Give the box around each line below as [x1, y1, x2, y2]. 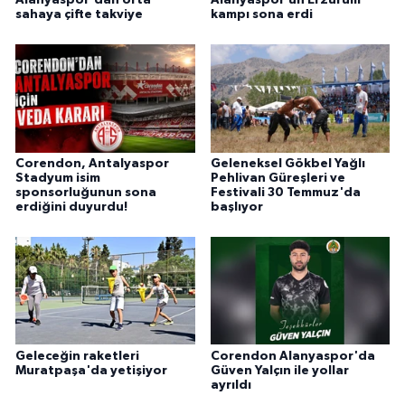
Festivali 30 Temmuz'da [210, 185, 361, 199]
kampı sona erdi [210, 7, 313, 21]
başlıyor [210, 200, 263, 213]
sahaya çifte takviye [15, 7, 143, 21]
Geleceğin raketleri [15, 349, 139, 363]
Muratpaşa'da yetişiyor [15, 363, 167, 377]
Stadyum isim [15, 171, 100, 184]
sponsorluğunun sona [15, 185, 156, 199]
